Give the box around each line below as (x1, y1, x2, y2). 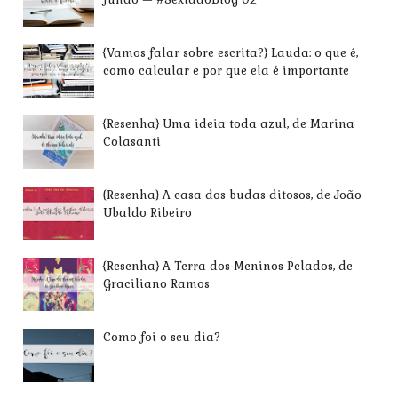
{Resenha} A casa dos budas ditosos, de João (103, 187, 362, 203)
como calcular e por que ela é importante (103, 62, 350, 78)
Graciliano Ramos (103, 275, 211, 291)
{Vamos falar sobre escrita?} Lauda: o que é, (103, 44, 359, 60)
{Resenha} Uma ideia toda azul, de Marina (103, 115, 355, 131)
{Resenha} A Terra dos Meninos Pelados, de (103, 258, 354, 274)
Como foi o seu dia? (103, 329, 221, 345)
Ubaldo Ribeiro (103, 204, 193, 220)
